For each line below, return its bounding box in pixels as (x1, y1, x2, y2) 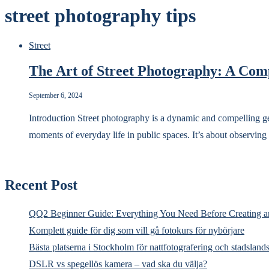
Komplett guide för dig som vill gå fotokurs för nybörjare (29, 225, 244, 235)
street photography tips (5, 5, 196, 27)
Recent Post (5, 177, 77, 193)
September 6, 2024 (29, 91, 82, 100)
